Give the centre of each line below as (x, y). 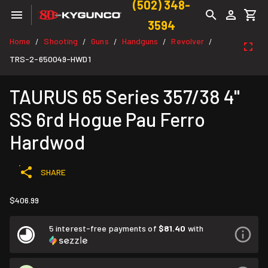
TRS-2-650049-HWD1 (50, 59)
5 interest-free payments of (104, 228)
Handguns (140, 41)
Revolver (188, 41)
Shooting (61, 41)
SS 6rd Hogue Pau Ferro (107, 119)
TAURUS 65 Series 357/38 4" (125, 96)
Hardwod (47, 142)
